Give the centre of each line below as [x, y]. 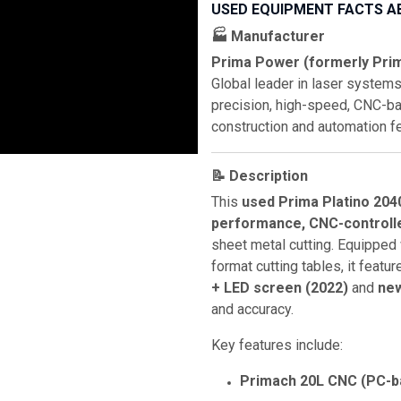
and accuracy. [252, 309]
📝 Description [260, 176]
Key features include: [277, 345]
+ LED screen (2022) [280, 288]
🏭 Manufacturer [268, 36]
